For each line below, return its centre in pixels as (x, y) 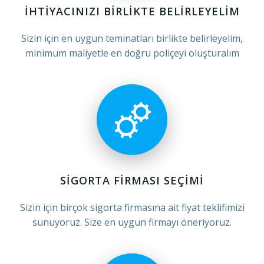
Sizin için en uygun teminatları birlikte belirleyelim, (132, 38)
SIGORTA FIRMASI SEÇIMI (132, 180)
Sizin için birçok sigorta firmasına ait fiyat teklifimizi (132, 207)
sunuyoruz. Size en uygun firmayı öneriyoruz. (132, 222)
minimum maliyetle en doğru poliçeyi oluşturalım (132, 53)
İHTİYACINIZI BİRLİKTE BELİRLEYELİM (132, 11)
